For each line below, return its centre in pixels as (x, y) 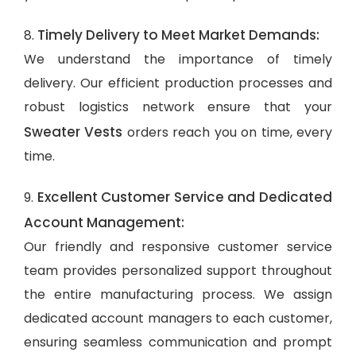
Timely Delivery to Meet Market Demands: (178, 35)
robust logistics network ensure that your (178, 106)
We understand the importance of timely (178, 59)
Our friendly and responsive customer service (178, 246)
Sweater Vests (75, 132)
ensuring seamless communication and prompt (178, 342)
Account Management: (104, 222)
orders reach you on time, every (230, 132)
